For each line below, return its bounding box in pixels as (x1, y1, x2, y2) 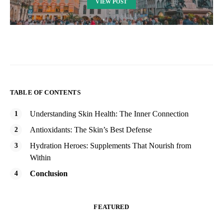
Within (30, 153, 51, 162)
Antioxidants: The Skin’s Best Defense (30, 125, 152, 134)
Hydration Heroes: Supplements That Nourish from (30, 141, 191, 150)
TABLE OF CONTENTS (10, 88, 81, 96)
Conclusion (30, 169, 68, 178)
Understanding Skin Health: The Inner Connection (30, 109, 189, 118)
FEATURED (94, 203, 129, 211)
